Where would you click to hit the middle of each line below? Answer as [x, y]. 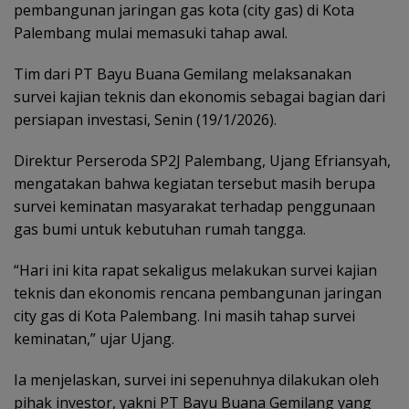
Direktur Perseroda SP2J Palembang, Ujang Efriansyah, [202, 160]
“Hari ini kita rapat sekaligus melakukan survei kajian [195, 270]
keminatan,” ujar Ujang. [94, 338]
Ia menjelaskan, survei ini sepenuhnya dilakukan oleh [196, 379]
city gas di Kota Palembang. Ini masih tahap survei [184, 315]
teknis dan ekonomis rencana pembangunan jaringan [198, 293]
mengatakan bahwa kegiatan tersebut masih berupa [194, 183]
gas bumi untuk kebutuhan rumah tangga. [160, 229]
